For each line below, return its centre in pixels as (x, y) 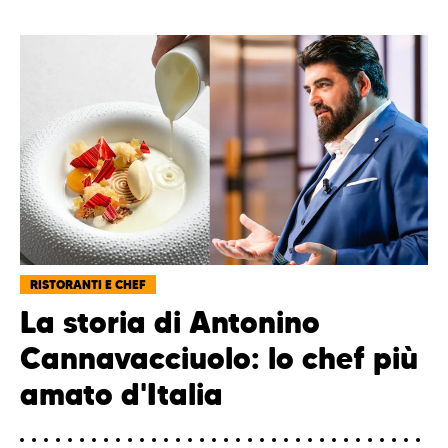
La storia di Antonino (170, 322)
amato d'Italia (121, 394)
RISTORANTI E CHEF (88, 284)
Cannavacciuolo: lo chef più (219, 358)
